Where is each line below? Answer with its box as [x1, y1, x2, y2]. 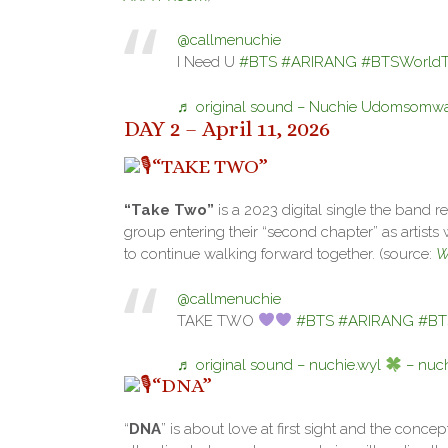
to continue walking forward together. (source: [124, 245, 436, 264]
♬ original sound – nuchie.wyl [176, 356, 385, 375]
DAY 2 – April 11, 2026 [124, 115, 330, 141]
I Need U [176, 53, 239, 72]
